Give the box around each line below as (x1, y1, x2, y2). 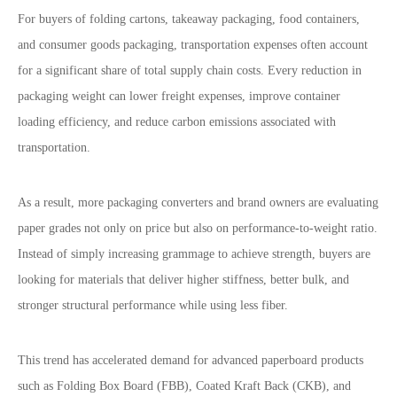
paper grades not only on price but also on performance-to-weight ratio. (18, 222, 378, 235)
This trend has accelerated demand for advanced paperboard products (18, 354, 363, 367)
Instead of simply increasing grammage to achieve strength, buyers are (18, 247, 370, 261)
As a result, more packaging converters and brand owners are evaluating (18, 196, 378, 209)
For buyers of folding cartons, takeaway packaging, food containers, (18, 12, 360, 26)
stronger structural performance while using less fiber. (18, 299, 288, 312)
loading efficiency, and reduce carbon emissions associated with (18, 115, 336, 128)
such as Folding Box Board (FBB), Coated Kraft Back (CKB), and (18, 379, 351, 393)
